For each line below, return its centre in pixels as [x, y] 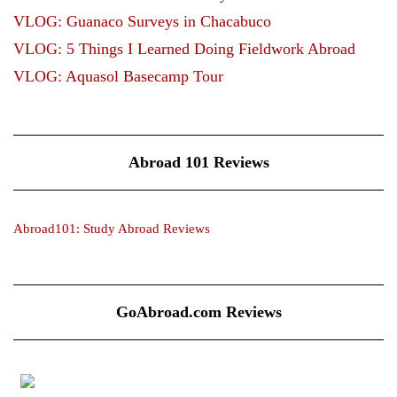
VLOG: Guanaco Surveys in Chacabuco [142, 21]
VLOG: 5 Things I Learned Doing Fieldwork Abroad [184, 48]
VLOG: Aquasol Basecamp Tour [118, 76]
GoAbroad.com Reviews [198, 311]
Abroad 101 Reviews [198, 162]
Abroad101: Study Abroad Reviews [112, 228]
